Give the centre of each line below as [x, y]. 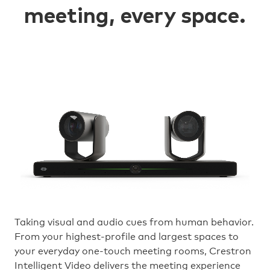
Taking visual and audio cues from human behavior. [134, 222]
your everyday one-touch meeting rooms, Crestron [133, 251]
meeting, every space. [135, 17]
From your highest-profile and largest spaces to [127, 237]
